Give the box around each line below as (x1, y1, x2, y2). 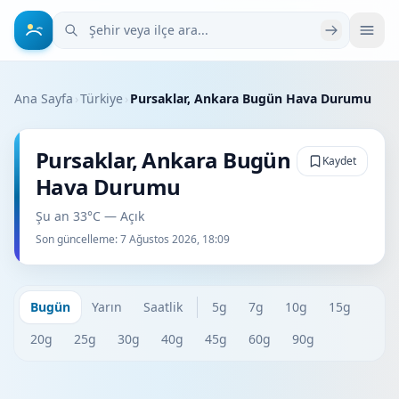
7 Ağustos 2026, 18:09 (120, 232, 230, 247)
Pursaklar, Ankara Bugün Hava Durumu (130, 90, 371, 107)
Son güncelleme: (36, 232, 120, 247)
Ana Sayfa (14, 90, 73, 107)
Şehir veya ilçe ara (53, 12, 173, 32)
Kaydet (322, 153, 356, 168)
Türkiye (80, 90, 123, 107)
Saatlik (143, 298, 183, 315)
